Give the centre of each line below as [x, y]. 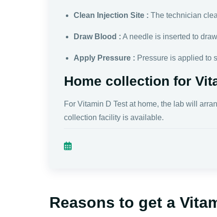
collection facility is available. [114, 117]
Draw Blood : [97, 36]
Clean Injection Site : [111, 15]
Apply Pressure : [104, 58]
